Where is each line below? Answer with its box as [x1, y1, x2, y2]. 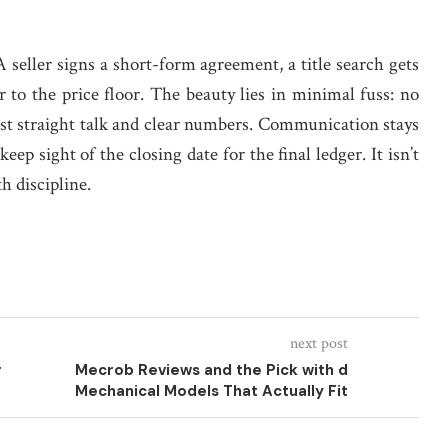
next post [289, 333, 348, 354]
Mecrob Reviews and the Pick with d [74, 360, 348, 380]
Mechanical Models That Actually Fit [74, 381, 348, 401]
